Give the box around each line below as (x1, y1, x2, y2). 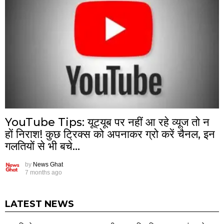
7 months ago (25, 169, 62, 176)
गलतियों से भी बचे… (5, 139, 80, 153)
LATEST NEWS (5, 198, 74, 210)
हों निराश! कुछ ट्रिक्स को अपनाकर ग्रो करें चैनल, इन (5, 127, 215, 141)
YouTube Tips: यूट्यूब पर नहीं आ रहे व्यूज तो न (5, 115, 209, 129)
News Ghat (33, 161, 63, 168)
